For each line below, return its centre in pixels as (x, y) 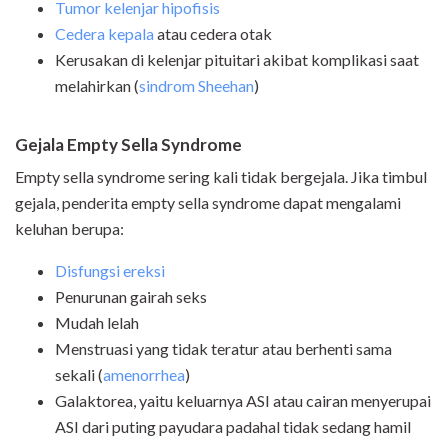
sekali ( (79, 374)
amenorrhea (144, 374)
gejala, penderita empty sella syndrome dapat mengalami (208, 202)
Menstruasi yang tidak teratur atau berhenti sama (223, 348)
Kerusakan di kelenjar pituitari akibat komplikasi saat (237, 59)
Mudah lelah (97, 322)
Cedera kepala (104, 33)
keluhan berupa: (69, 228)
